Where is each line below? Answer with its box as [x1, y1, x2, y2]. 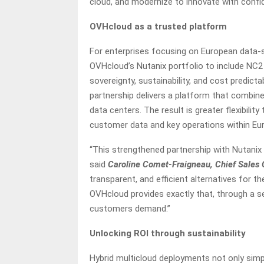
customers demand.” [90, 203, 170, 214]
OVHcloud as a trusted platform [90, 21, 227, 32]
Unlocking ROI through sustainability [90, 228, 246, 239]
